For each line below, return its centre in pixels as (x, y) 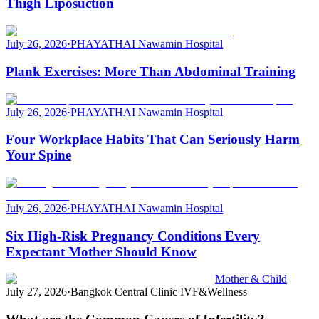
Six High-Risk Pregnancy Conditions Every (133, 236)
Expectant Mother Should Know (101, 251)
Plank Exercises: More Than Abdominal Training (151, 71)
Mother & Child (251, 279)
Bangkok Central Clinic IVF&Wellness (159, 292)
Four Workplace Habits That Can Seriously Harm (153, 140)
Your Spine (38, 155)
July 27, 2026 (36, 292)
